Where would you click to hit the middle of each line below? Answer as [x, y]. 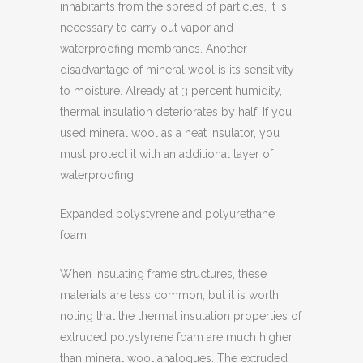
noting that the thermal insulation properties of [181, 316]
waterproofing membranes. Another [154, 49]
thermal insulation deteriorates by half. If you [176, 112]
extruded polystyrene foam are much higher [176, 337]
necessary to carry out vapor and [147, 28]
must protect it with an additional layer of [167, 154]
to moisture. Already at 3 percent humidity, [171, 91]
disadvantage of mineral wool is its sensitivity [177, 70]
